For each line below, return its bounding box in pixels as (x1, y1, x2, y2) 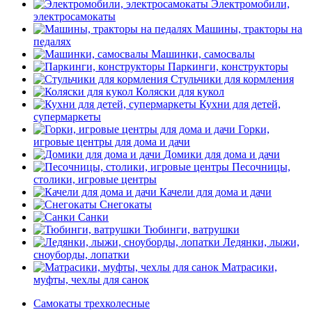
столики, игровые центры (33, 173, 157, 185)
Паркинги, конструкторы (168, 61, 288, 72)
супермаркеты (33, 111, 101, 123)
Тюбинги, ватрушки (143, 224, 240, 235)
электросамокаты (33, 10, 116, 22)
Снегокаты (100, 198, 152, 210)
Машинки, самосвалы (151, 48, 255, 60)
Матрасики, (221, 261, 277, 273)
